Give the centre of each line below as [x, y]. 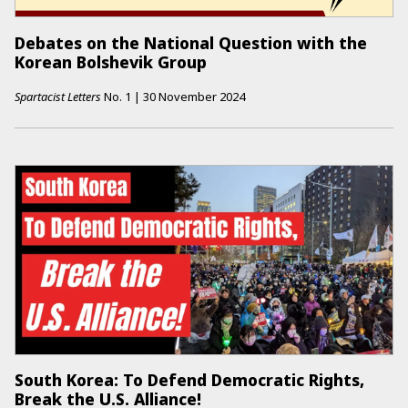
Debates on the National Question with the [191, 43]
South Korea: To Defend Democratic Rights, [189, 380]
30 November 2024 [194, 96]
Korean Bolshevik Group [111, 62]
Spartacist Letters [58, 96]
